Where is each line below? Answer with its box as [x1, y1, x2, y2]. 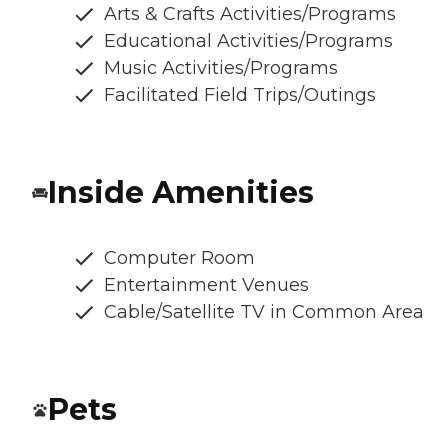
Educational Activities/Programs [104, 30, 393, 53]
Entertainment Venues [104, 274, 309, 297]
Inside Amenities [48, 174, 314, 212]
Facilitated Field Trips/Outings [104, 84, 376, 107]
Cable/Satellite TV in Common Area [104, 301, 424, 324]
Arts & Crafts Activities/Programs [104, 3, 396, 26]
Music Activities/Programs [104, 57, 338, 80]
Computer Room [104, 247, 255, 270]
